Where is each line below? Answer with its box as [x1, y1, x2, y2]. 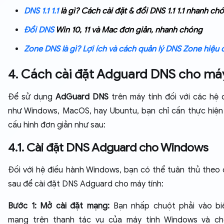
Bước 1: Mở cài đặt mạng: [8, 201, 109, 211]
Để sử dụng [8, 92, 55, 102]
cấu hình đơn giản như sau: [8, 120, 105, 130]
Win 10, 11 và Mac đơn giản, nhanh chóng [54, 25, 202, 35]
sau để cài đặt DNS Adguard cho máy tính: [8, 179, 163, 189]
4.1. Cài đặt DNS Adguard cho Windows [8, 140, 208, 155]
